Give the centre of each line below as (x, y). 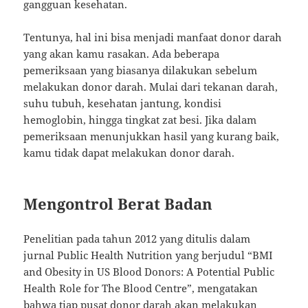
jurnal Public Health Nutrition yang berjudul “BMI (148, 255)
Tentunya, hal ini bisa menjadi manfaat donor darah (153, 37)
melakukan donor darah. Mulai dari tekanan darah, (151, 86)
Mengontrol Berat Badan (118, 203)
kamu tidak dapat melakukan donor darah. (129, 152)
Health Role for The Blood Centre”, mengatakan (141, 288)
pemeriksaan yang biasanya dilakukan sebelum (141, 70)
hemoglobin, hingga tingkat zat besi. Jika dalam (140, 119)
